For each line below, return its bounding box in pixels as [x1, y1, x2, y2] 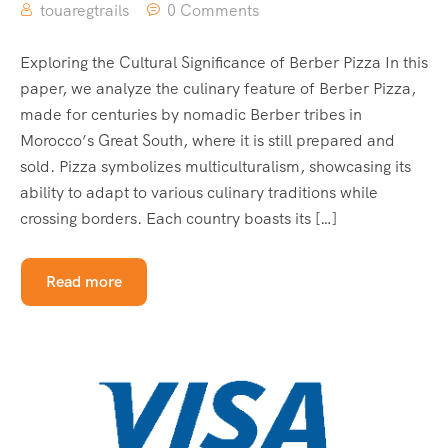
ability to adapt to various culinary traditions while [20, 182, 378, 204]
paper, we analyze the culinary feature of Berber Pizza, [20, 78, 416, 100]
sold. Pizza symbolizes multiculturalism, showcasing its [20, 156, 411, 178]
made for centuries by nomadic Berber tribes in [20, 104, 362, 126]
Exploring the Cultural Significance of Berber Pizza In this [20, 52, 428, 74]
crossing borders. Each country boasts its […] [20, 208, 337, 230]
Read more [46, 271, 122, 293]
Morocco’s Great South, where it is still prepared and [20, 130, 395, 152]
